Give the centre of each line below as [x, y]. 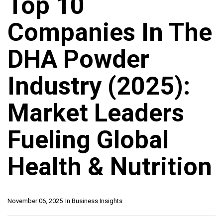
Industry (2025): [99, 86]
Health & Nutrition [110, 167]
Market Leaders [96, 113]
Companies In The [110, 33]
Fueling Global [88, 140]
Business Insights [97, 201]
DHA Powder [78, 59]
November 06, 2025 [35, 201]
